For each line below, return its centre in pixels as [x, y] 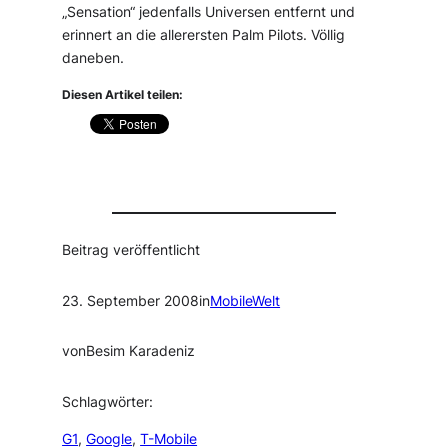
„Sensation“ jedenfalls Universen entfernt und [209, 11]
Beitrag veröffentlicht [131, 249]
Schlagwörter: [108, 401]
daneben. [93, 57]
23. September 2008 [131, 300]
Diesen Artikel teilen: [123, 95]
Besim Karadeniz [141, 351]
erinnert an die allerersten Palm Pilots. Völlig [204, 34]
